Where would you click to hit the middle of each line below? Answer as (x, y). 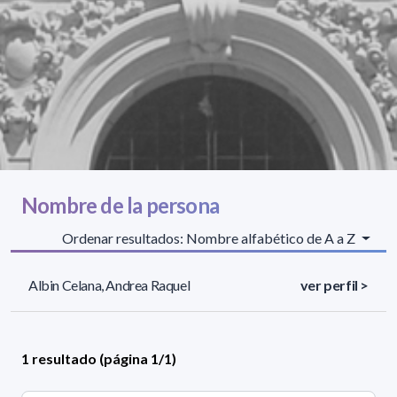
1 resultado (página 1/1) (99, 359)
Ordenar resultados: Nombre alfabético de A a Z (210, 238)
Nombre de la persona (120, 206)
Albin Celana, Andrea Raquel (109, 285)
